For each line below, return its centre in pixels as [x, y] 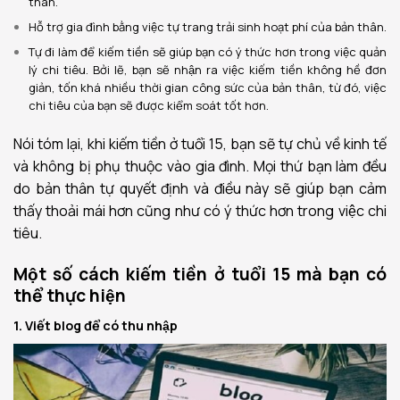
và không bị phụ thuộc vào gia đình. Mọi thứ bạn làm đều [200, 166]
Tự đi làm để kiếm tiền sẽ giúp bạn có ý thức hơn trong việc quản [207, 52]
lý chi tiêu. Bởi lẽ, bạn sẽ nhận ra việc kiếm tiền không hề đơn [207, 70]
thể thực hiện [70, 295]
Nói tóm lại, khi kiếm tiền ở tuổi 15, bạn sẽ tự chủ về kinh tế [200, 143]
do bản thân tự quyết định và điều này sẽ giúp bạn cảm [200, 188]
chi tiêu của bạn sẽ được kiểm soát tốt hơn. [148, 106]
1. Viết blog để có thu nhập [96, 326]
